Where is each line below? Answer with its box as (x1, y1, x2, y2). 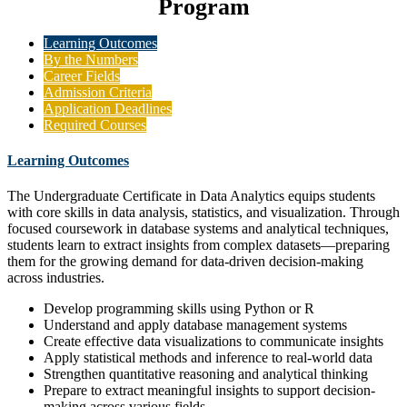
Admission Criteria (44, 84, 152, 100)
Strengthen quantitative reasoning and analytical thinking (44, 366, 368, 382)
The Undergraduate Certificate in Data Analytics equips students (7, 188, 375, 204)
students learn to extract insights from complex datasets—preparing (7, 237, 390, 253)
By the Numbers (44, 51, 138, 67)
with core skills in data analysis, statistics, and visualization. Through (7, 204, 400, 221)
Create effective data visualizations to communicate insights (44, 333, 383, 350)
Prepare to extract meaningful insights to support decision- (44, 382, 375, 399)
